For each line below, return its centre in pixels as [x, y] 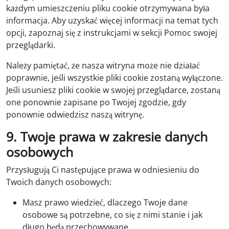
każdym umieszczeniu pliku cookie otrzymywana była [108, 8]
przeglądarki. [31, 45]
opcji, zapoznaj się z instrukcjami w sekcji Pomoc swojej [112, 32]
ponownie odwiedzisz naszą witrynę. [75, 114]
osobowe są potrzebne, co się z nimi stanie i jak [112, 214]
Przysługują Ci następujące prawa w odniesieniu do [103, 169]
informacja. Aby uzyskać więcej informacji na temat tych [112, 20]
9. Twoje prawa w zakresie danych [107, 136]
